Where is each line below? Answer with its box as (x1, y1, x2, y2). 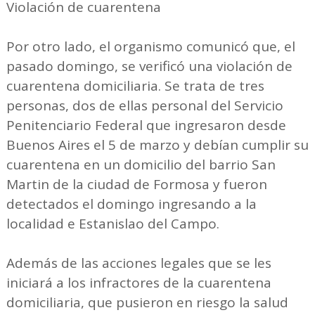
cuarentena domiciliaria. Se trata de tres (6, 77, 264, 96)
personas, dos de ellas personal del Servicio (6, 96, 283, 115)
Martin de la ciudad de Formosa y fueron (6, 175, 267, 194)
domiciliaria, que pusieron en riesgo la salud (6, 293, 288, 312)
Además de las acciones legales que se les (6, 254, 271, 273)
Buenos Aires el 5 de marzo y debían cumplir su (6, 136, 309, 155)
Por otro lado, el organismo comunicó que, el (6, 37, 295, 56)
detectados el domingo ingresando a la (6, 195, 257, 214)
